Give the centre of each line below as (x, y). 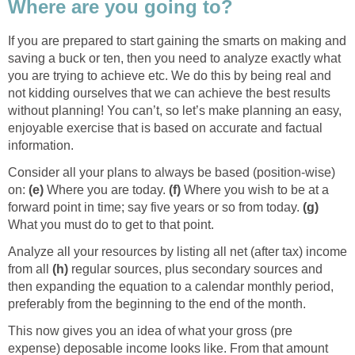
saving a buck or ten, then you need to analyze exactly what (174, 58)
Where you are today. (106, 189)
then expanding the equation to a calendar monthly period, (171, 286)
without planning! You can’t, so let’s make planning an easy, (175, 110)
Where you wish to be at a (256, 189)
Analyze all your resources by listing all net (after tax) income (177, 251)
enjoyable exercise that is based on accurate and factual (165, 128)
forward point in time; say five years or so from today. (155, 207)
